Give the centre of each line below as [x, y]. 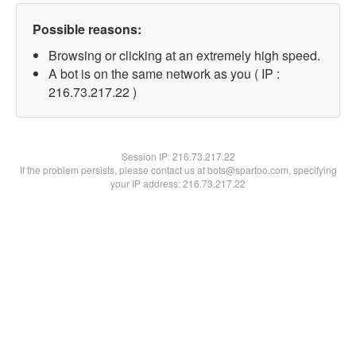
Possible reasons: [87, 29]
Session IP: [147, 156]
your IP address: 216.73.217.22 [178, 183]
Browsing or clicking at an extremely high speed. [184, 55]
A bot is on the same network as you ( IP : [164, 74]
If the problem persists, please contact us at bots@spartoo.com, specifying [178, 170]
